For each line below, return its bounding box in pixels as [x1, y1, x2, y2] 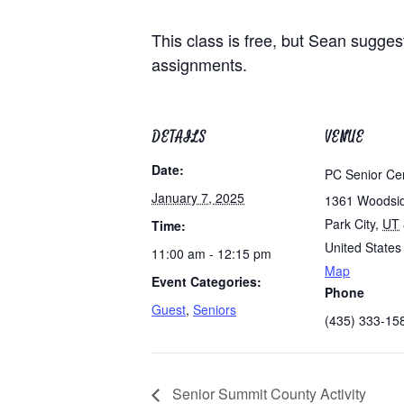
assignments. [151, 51, 247, 76]
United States [325, 237, 401, 256]
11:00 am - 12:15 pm [151, 243, 271, 262]
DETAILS [151, 127, 207, 146]
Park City [325, 214, 375, 233]
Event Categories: [151, 271, 262, 290]
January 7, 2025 [151, 188, 244, 207]
